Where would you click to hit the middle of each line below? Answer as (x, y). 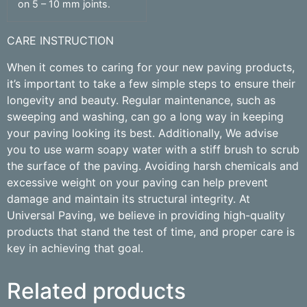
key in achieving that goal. (75, 248)
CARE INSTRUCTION (60, 41)
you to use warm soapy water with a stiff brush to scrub (153, 149)
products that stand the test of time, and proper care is (151, 231)
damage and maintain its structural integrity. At (128, 198)
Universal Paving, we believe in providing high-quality (146, 215)
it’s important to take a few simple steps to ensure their (151, 83)
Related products (96, 291)
